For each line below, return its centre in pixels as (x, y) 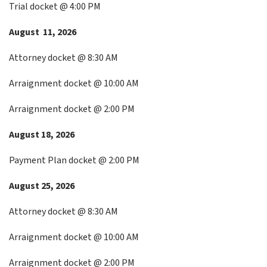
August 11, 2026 (43, 32)
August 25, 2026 (42, 186)
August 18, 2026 (42, 135)
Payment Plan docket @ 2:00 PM (74, 160)
